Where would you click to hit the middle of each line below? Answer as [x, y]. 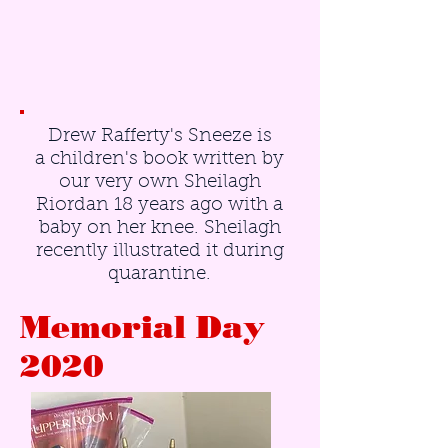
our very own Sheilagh [159, 182]
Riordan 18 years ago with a [159, 205]
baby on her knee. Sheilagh [159, 228]
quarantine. [159, 274]
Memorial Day [142, 327]
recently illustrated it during [159, 251]
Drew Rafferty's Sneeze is [159, 136]
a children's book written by [159, 159]
